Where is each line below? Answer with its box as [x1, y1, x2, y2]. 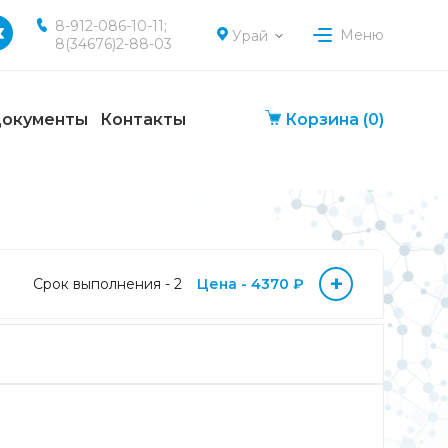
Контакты [100, 109, 187, 129]
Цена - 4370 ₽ [196, 275, 304, 294]
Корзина [284, 109, 359, 129]
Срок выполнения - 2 [32, 275, 182, 294]
